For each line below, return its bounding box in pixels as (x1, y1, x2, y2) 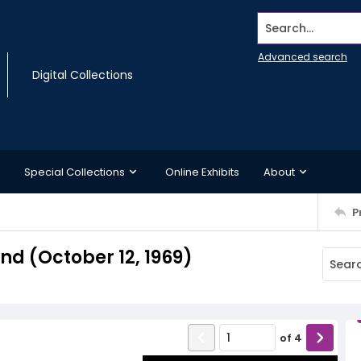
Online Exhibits (165, 164, 239, 180)
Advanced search (258, 50, 347, 64)
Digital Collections (32, 67, 133, 83)
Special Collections (24, 164, 125, 180)
